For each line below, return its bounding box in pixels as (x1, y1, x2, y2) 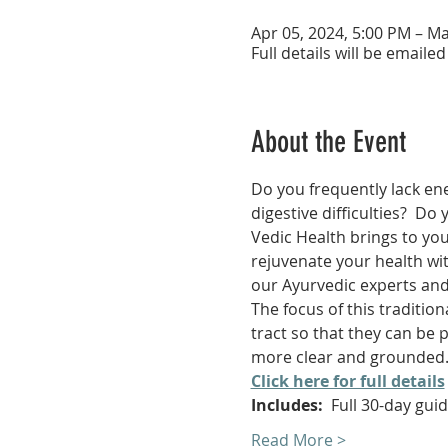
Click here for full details (250, 370, 445, 393)
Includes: (250, 394, 323, 417)
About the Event (250, 124, 406, 161)
